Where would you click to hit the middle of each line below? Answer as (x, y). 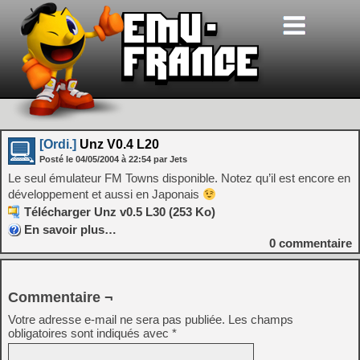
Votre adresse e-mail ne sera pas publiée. (117, 319)
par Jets (170, 159)
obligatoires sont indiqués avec (90, 333)
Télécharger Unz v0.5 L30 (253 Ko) (120, 212)
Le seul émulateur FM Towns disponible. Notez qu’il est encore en (179, 178)
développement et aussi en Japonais (105, 194)
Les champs (261, 319)
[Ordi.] (58, 144)
